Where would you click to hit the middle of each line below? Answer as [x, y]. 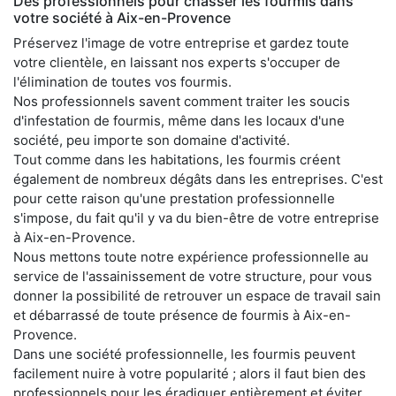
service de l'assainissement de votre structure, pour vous [193, 277]
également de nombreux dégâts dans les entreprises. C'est [198, 179]
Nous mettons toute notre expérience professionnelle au [191, 257]
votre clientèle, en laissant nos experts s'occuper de [177, 63]
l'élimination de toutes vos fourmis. [122, 82]
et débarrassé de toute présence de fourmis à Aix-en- [182, 316]
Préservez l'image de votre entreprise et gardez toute [181, 43]
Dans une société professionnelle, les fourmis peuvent [184, 354]
